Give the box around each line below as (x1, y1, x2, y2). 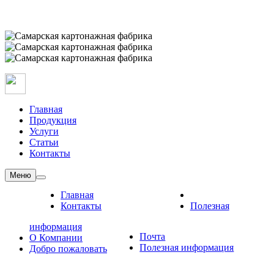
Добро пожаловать (29, 243, 107, 254)
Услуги (29, 126, 59, 136)
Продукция (29, 115, 76, 125)
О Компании (29, 232, 83, 243)
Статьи (29, 137, 59, 147)
